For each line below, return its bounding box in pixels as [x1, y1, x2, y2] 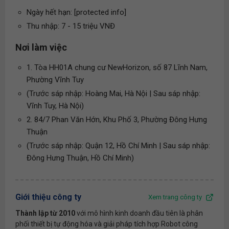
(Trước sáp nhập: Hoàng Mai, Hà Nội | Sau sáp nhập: [27, 89, 200, 98]
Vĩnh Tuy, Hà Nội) [27, 101, 84, 110]
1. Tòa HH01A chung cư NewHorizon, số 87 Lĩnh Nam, [27, 63, 208, 72]
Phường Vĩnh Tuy [27, 75, 84, 84]
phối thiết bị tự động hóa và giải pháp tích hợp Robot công [15, 219, 198, 228]
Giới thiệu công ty [15, 192, 81, 202]
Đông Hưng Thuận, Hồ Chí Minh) [27, 153, 134, 163]
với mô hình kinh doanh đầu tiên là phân [75, 209, 203, 217]
